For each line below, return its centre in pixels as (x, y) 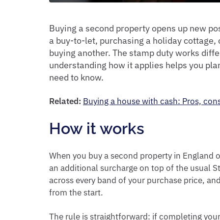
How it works (97, 128)
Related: (66, 101)
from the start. (76, 192)
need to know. (76, 77)
